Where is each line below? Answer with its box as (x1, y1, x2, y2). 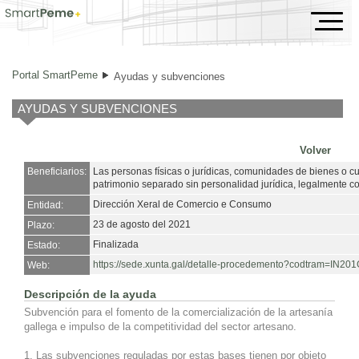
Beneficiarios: (27, 166, 87, 178)
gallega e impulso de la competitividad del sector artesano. (24, 320, 296, 333)
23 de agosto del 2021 (93, 219, 191, 231)
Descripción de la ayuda (24, 288, 156, 301)
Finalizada (93, 239, 139, 251)
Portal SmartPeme (12, 69, 98, 82)
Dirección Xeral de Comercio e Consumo (93, 199, 272, 211)
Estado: (27, 240, 60, 252)
